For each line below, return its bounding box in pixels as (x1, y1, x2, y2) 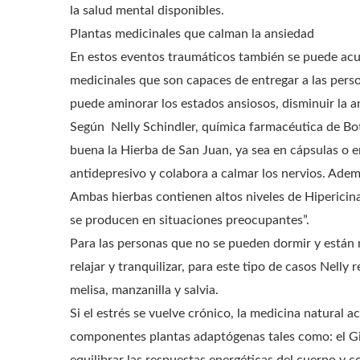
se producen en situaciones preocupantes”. (70, 214, 313, 227)
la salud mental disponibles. (70, 4, 227, 17)
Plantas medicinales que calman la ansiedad (70, 27, 317, 40)
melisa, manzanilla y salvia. (70, 284, 222, 297)
